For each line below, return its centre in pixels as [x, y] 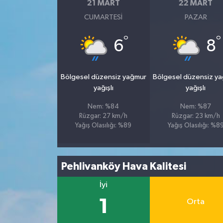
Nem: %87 [196, 107]
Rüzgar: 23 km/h [196, 116]
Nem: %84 [104, 107]
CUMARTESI [104, 17]
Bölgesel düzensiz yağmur [103, 77]
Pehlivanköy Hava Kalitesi [124, 166]
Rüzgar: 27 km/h [104, 116]
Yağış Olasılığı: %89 [104, 126]
